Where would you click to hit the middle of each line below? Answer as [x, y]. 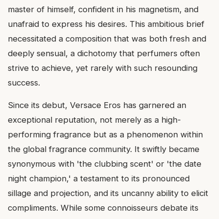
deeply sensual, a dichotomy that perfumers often [104, 53]
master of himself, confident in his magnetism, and [103, 9]
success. [24, 82]
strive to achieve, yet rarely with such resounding [103, 68]
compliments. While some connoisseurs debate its [103, 208]
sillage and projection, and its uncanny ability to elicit [108, 193]
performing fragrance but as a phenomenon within [105, 134]
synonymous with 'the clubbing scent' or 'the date [105, 164]
